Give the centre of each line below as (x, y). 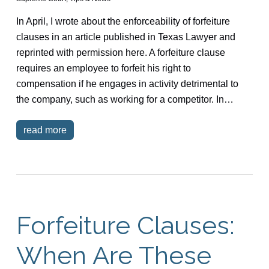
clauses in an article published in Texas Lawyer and (125, 37)
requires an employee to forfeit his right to (103, 68)
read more (45, 130)
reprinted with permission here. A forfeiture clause (120, 52)
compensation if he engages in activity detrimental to (127, 83)
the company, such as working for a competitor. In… (125, 99)
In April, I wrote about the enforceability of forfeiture (123, 21)
